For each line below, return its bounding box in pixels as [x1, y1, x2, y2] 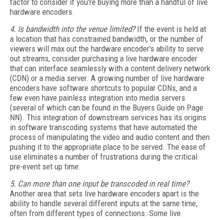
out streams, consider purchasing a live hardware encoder [10, 54, 197, 63]
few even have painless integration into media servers [10, 93, 185, 103]
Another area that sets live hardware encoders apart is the [10, 189, 199, 198]
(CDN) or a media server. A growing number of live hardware [10, 73, 204, 83]
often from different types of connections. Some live [10, 208, 181, 218]
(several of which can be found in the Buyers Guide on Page [10, 103, 203, 112]
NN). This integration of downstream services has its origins [10, 112, 206, 122]
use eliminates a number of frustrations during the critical [10, 152, 197, 162]
